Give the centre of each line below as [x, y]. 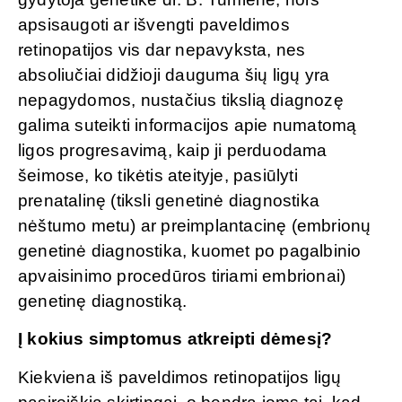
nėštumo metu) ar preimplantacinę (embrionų [195, 225]
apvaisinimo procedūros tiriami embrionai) [182, 275]
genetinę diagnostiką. [103, 301]
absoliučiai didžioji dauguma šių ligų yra [174, 74]
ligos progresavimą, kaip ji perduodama [173, 150]
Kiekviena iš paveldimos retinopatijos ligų [180, 377]
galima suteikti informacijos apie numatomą [188, 125]
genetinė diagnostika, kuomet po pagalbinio [190, 250]
